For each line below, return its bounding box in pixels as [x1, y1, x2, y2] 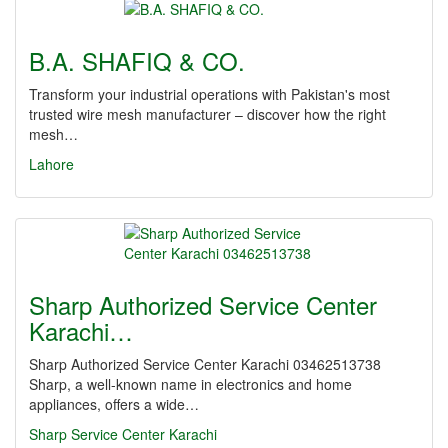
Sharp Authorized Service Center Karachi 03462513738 [29, 354, 381, 374]
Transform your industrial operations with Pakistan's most [29, 84, 390, 104]
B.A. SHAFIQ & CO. [29, 43, 245, 78]
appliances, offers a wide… [29, 394, 199, 414]
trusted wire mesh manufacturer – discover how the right [29, 104, 386, 124]
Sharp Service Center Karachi [29, 424, 217, 444]
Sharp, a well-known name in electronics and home [29, 374, 352, 394]
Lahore [29, 154, 74, 174]
